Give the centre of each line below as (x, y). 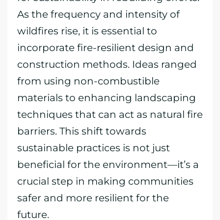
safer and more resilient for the (93, 198)
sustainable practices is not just (94, 148)
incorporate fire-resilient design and (106, 48)
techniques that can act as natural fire (110, 114)
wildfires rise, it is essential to (87, 31)
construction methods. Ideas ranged (107, 64)
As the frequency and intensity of (98, 14)
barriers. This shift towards (82, 131)
